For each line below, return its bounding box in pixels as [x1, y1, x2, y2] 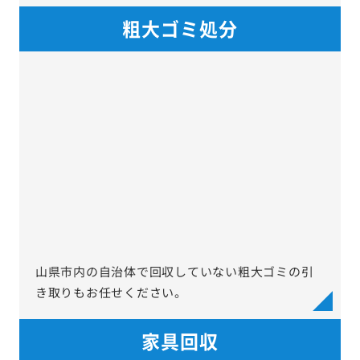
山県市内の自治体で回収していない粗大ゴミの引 [35, 274, 314, 292]
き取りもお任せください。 [35, 295, 187, 313]
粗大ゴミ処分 [121, 26, 239, 54]
